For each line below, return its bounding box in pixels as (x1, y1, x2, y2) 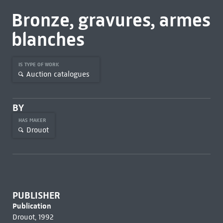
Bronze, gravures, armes (11, 8, 211, 31)
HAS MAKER (18, 117, 48, 123)
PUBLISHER (12, 190, 60, 201)
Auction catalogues (26, 69, 90, 79)
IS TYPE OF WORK (18, 61, 61, 68)
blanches (11, 28, 85, 51)
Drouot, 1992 (12, 213, 54, 222)
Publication (12, 201, 51, 211)
